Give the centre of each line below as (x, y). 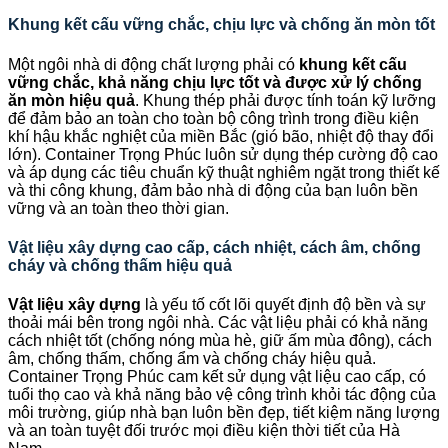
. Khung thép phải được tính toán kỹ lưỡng (285, 100)
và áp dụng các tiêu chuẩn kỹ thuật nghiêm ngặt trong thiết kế (224, 172)
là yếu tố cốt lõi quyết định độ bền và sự (283, 305)
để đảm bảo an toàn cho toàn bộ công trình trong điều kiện (213, 118)
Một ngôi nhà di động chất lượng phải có (153, 64)
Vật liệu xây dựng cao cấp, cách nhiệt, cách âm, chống (214, 247)
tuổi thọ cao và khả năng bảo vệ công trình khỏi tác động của (222, 395)
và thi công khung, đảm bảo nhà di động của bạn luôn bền (213, 190)
